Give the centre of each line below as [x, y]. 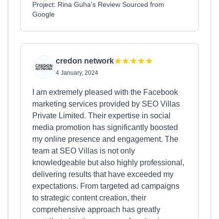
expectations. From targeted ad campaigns [106, 186]
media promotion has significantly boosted [105, 127]
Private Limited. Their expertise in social [101, 116]
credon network [85, 61]
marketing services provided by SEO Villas [106, 104]
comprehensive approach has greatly [96, 209]
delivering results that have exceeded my [103, 174]
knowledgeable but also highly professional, [108, 163]
